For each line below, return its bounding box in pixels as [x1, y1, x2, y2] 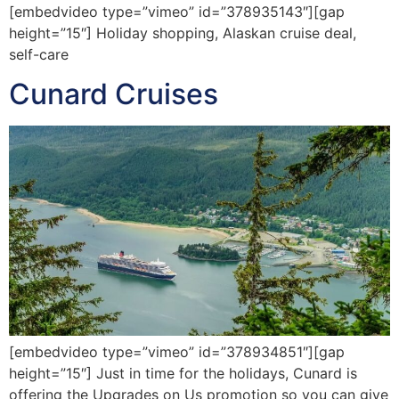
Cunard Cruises [9, 76, 218, 111]
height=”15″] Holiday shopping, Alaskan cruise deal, [9, 23, 356, 42]
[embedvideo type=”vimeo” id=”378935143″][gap [9, 2, 345, 20]
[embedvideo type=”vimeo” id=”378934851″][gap [9, 343, 345, 362]
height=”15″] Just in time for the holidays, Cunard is [9, 364, 357, 383]
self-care [9, 45, 69, 63]
